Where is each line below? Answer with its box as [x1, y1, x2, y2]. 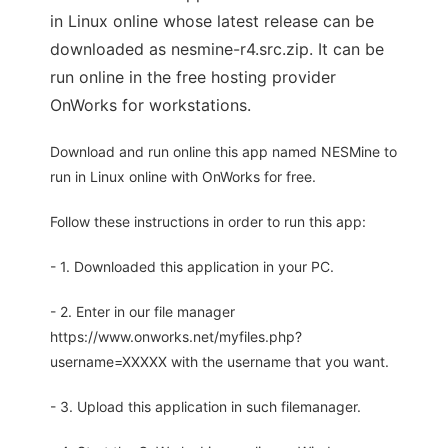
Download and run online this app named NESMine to [50, 143, 397, 161]
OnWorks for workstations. [50, 95, 251, 116]
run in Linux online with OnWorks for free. [50, 168, 316, 186]
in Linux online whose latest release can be [50, 11, 374, 32]
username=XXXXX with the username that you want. [50, 353, 389, 371]
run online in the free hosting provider [50, 67, 336, 88]
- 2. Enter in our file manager [50, 303, 235, 321]
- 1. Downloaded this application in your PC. [50, 258, 334, 276]
